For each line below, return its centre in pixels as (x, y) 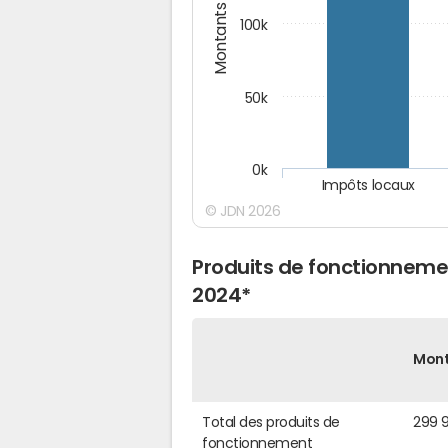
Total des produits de (271, 422)
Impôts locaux (368, 185)
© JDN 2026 (243, 210)
